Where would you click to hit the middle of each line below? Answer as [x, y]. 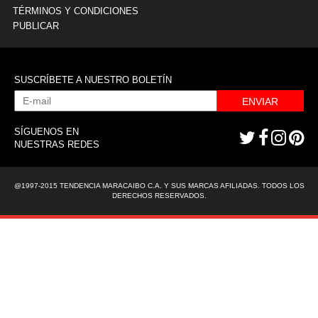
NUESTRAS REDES [57, 144]
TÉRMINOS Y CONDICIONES [76, 11]
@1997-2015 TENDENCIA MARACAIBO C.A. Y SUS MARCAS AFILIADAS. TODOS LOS [159, 186]
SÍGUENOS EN [46, 132]
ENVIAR [261, 102]
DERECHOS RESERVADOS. [159, 196]
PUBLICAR [36, 26]
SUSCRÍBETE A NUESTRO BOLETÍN [93, 80]
